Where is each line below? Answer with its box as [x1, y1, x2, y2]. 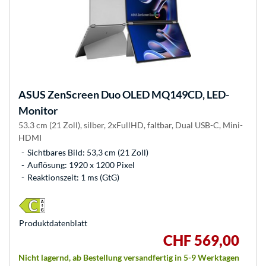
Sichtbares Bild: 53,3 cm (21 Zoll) [27, 147, 148, 158]
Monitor [18, 104, 58, 118]
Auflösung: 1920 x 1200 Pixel [27, 160, 135, 170]
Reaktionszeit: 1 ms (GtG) [27, 172, 119, 183]
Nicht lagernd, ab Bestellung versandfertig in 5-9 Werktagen [18, 252, 239, 263]
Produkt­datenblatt [19, 218, 87, 229]
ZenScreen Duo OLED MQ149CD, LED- [46, 88, 229, 102]
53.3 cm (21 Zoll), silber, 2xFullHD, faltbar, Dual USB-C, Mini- [18, 120, 243, 131]
